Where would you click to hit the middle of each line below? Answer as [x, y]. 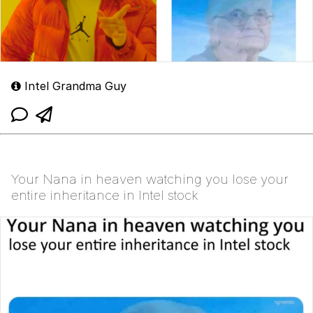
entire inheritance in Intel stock [105, 196]
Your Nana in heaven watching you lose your [150, 180]
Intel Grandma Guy [74, 86]
